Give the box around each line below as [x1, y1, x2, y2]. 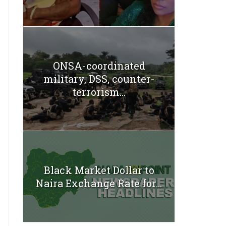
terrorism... [72, 85, 126, 98]
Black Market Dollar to [43, 163, 154, 177]
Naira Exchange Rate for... [36, 176, 162, 190]
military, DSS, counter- [43, 72, 155, 85]
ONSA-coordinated [52, 59, 145, 72]
